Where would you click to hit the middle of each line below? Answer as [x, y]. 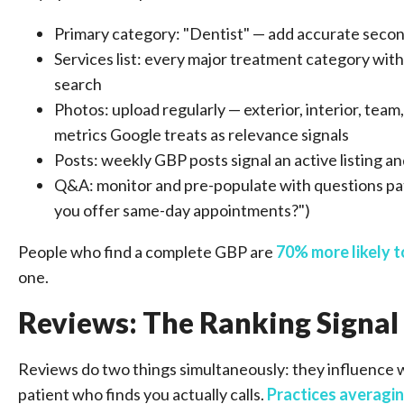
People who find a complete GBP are [147, 252]
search [78, 84]
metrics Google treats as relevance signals [202, 134]
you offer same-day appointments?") [182, 210]
